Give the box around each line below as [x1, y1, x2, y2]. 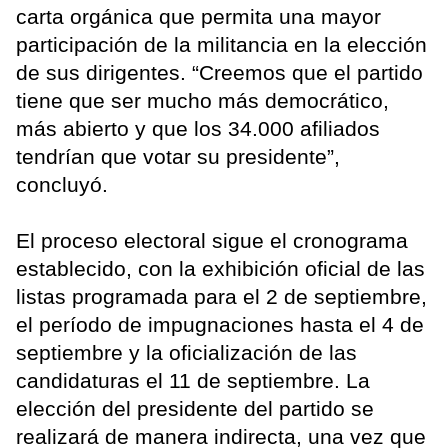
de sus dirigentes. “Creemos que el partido [16, 61, 423, 85]
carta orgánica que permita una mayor [16, 5, 381, 29]
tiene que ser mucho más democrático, [16, 89, 389, 113]
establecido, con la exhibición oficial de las [16, 257, 425, 281]
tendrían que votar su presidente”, [16, 145, 340, 169]
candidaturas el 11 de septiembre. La [16, 369, 370, 393]
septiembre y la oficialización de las [16, 341, 357, 365]
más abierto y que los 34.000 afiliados [16, 117, 380, 141]
